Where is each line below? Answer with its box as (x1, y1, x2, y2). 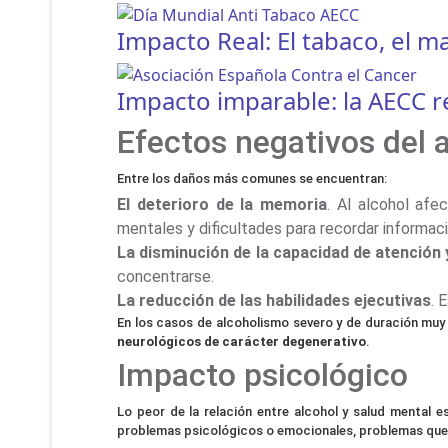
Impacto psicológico (117, 356, 408, 395)
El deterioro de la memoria (117, 195, 328, 215)
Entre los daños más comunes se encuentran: (117, 171, 387, 187)
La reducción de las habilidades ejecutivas (117, 291, 431, 311)
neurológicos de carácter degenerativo (117, 334, 366, 350)
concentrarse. (117, 267, 214, 287)
